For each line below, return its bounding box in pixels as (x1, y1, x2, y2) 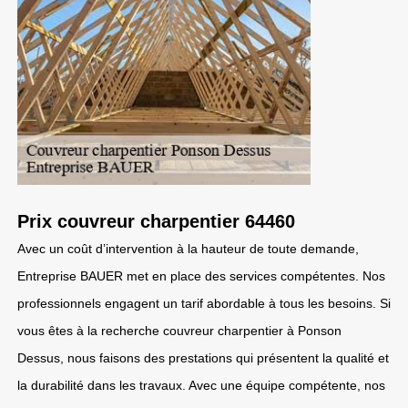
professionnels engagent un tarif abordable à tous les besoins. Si (17, 296, 391, 311)
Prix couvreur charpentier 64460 (17, 211, 295, 231)
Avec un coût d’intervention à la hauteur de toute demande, (17, 241, 359, 256)
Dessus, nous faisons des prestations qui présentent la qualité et (17, 351, 389, 365)
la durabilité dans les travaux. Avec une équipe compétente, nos (17, 378, 385, 393)
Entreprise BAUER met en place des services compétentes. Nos (17, 269, 385, 283)
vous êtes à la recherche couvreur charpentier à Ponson (17, 323, 342, 338)
